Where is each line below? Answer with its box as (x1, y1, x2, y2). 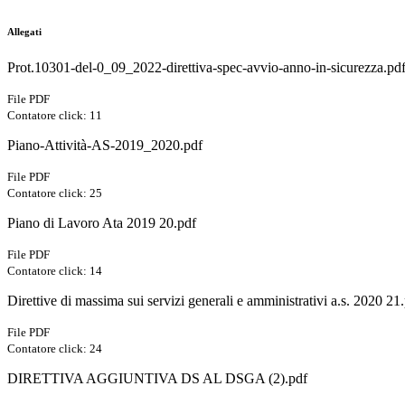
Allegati (7, 26, 42, 38)
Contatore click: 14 (7, 264, 102, 278)
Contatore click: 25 (7, 186, 102, 201)
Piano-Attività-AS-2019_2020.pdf (7, 137, 202, 154)
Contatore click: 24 (7, 342, 102, 356)
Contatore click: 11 (7, 108, 102, 123)
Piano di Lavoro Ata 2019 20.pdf (7, 215, 196, 231)
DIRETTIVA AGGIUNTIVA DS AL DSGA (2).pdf (7, 371, 307, 387)
